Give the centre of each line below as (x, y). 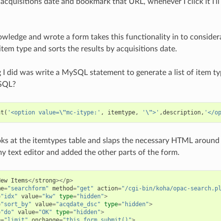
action (107, 188)
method (62, 188)
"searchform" (28, 188)
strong (45, 180)
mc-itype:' (83, 112)
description (182, 112)
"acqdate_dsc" (78, 204)
